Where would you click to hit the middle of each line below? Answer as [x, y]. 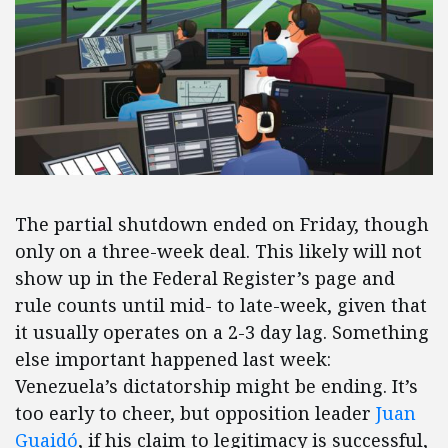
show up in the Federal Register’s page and [205, 278]
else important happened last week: [173, 359]
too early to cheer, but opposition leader [195, 413]
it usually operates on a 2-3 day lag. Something [222, 332]
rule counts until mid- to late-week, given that [221, 305]
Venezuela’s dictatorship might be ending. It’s [216, 386]
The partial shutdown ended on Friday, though [222, 224]
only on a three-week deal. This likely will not [218, 251]
